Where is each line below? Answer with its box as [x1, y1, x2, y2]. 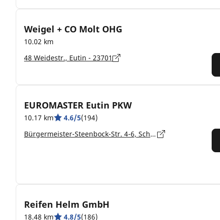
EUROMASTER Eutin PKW [24, 99, 132, 111]
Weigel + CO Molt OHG [24, 23, 122, 35]
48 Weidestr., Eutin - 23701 [24, 53, 112, 62]
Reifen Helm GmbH [24, 198, 110, 210]
